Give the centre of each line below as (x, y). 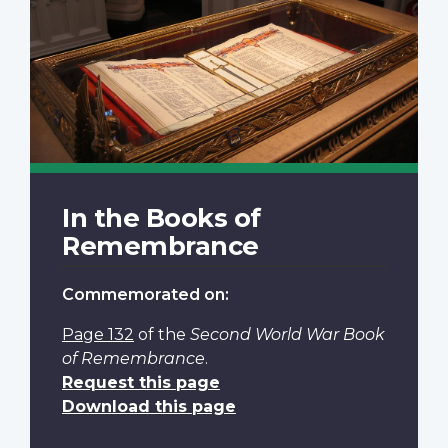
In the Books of (161, 217)
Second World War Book (287, 334)
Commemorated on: (145, 294)
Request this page (141, 382)
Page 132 (98, 334)
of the (162, 334)
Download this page (149, 406)
